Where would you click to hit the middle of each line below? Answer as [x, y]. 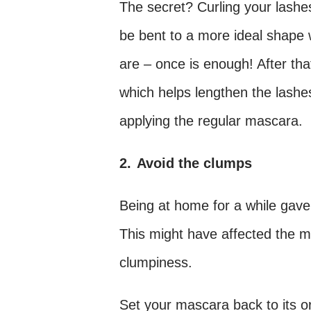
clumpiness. [156, 262]
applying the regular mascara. [211, 121]
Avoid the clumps [194, 163]
